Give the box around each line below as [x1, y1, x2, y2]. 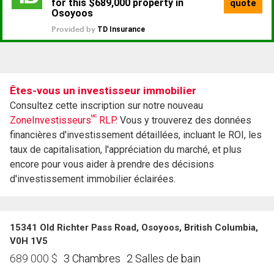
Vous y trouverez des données [117, 114, 251, 127]
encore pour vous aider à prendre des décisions [10, 158, 214, 171]
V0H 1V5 [10, 235, 48, 247]
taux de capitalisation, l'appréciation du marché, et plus [10, 144, 242, 156]
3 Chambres [64, 251, 120, 265]
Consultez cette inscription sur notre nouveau [10, 100, 203, 112]
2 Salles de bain [127, 251, 201, 265]
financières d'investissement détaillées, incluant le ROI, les [10, 129, 262, 141]
